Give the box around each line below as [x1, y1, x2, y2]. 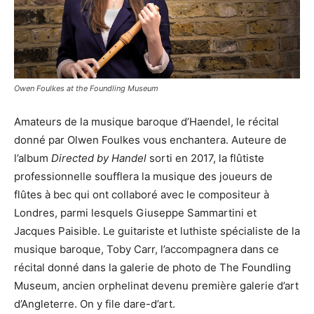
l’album [14, 151, 51, 165]
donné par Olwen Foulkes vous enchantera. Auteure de [14, 132, 287, 146]
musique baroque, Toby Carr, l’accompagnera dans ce [14, 242, 279, 256]
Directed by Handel [51, 151, 146, 165]
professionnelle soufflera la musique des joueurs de [14, 169, 273, 183]
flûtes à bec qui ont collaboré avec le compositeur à [14, 187, 269, 201]
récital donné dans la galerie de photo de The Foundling [14, 260, 291, 274]
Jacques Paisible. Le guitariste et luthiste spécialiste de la [14, 224, 300, 238]
